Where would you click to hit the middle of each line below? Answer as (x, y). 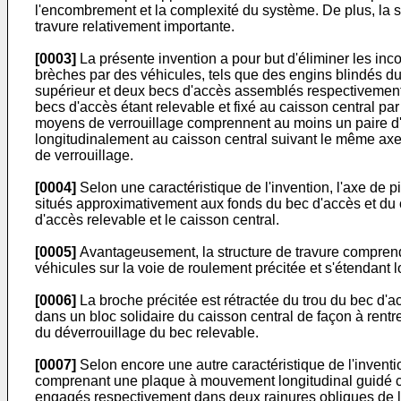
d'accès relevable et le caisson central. (157, 220)
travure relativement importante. (135, 26)
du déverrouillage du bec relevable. (147, 333)
